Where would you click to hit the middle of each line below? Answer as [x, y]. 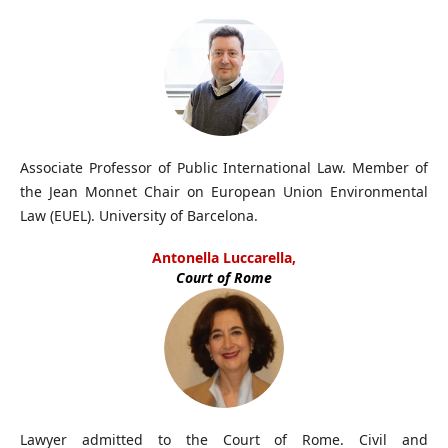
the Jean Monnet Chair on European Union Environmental [224, 191]
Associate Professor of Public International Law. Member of [224, 167]
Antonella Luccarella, [224, 257]
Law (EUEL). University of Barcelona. [138, 215]
